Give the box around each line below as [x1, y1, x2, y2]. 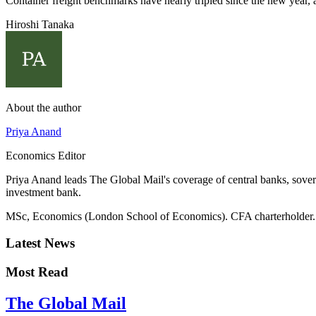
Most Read [6, 265, 68, 280]
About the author [6, 101, 81, 114]
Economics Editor [6, 149, 85, 162]
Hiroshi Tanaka [6, 18, 74, 30]
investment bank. [6, 186, 81, 198]
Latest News [6, 236, 75, 251]
